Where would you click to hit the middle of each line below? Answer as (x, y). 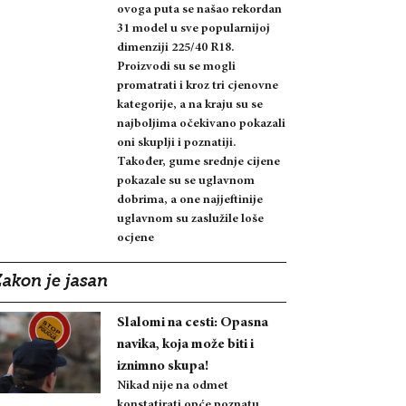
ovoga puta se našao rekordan (199, 10)
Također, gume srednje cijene (198, 162)
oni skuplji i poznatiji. (177, 143)
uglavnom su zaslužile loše (190, 219)
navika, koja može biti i (185, 344)
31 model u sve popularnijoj (193, 29)
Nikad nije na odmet (173, 386)
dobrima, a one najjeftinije (190, 200)
